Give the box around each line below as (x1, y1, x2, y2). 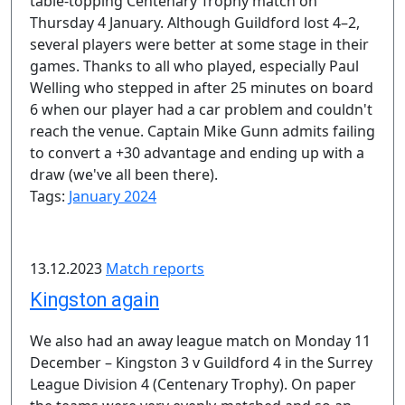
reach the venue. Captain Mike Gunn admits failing (30, 121, 375, 141)
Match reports (106, 259, 204, 278)
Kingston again (30, 288, 159, 311)
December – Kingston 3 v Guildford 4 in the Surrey (30, 353, 372, 372)
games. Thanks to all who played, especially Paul (30, 56, 359, 76)
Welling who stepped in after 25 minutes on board (30, 78, 373, 98)
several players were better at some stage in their (30, 34, 369, 54)
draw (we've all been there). (30, 165, 218, 184)
